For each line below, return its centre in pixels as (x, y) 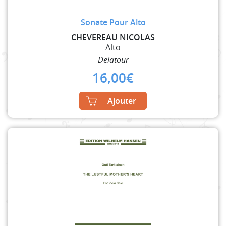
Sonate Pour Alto (113, 22)
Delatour (113, 59)
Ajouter (122, 101)
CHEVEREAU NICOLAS (113, 37)
